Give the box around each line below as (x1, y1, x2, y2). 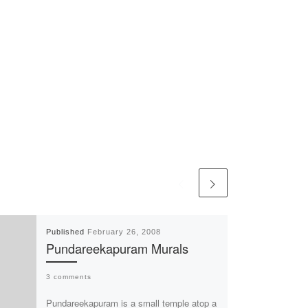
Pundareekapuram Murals (45, 239, 188, 257)
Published (45, 227, 87, 236)
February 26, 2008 (87, 227, 161, 236)
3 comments (45, 272, 91, 280)
